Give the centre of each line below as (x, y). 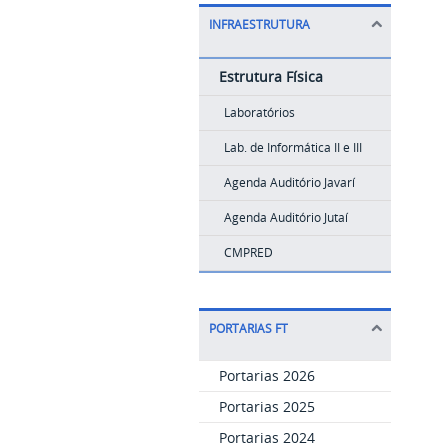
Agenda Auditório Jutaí (285, 217)
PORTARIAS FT (248, 328)
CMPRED (248, 252)
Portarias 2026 (266, 375)
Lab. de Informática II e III (292, 147)
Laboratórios (259, 112)
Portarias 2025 (266, 406)
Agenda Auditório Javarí (289, 182)
